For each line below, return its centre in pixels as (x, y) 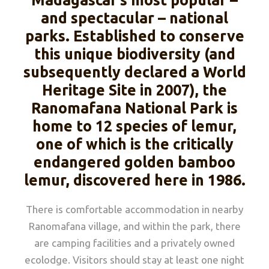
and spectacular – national (134, 18)
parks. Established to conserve (134, 36)
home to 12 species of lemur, (134, 126)
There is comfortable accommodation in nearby (134, 209)
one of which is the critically (134, 144)
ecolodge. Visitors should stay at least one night (134, 260)
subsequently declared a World (134, 72)
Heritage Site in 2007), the (134, 90)
